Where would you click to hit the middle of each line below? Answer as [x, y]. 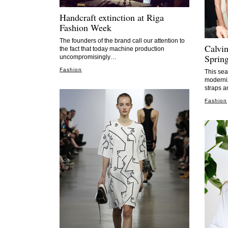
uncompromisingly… [88, 57]
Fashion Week [85, 27]
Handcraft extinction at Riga [112, 17]
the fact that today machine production [112, 49]
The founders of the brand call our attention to [122, 41]
